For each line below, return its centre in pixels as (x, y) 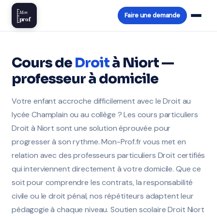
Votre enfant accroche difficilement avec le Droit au (101, 101)
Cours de (43, 63)
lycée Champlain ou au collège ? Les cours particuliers (105, 115)
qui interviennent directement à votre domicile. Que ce (106, 169)
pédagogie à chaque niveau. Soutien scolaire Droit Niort (108, 209)
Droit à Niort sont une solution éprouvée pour (91, 128)
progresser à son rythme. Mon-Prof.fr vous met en (99, 142)
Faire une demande (152, 15)
